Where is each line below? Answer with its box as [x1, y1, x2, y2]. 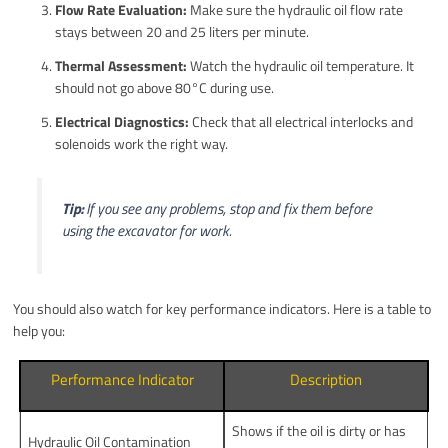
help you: [13, 319, 66, 341]
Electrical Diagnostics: [55, 111, 190, 133]
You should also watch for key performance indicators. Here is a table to [13, 297, 432, 319]
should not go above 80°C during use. [55, 77, 275, 99]
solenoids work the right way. [55, 133, 229, 155]
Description [290, 367, 363, 391]
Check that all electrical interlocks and [189, 111, 414, 133]
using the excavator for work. [61, 219, 232, 243]
